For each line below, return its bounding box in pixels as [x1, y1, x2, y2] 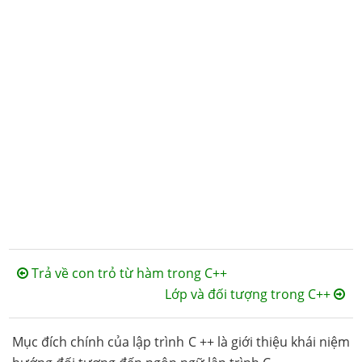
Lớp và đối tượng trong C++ [164, 285, 334, 303]
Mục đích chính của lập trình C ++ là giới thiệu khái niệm [11, 333, 351, 351]
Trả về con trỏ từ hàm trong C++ [28, 264, 228, 282]
